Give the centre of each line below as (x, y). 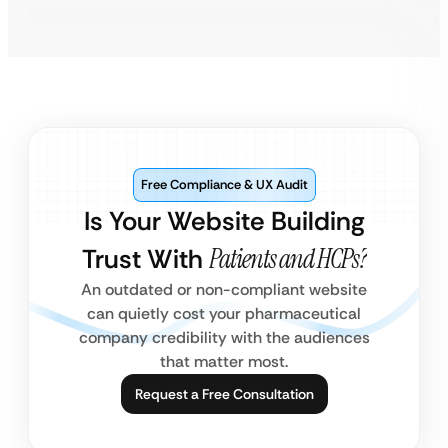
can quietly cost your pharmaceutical (224, 313)
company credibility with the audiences (224, 337)
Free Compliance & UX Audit (224, 184)
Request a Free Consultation (224, 394)
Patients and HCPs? (287, 259)
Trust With (145, 259)
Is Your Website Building (224, 221)
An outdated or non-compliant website (224, 289)
